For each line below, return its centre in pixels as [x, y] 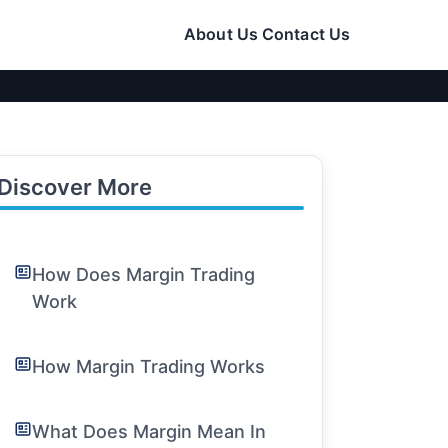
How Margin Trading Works [149, 366]
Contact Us [306, 34]
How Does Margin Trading [144, 274]
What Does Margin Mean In [149, 431]
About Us [221, 34]
